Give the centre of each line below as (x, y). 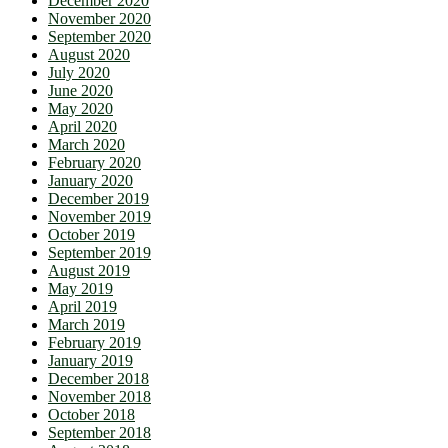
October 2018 (91, 415)
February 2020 (94, 163)
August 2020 (89, 55)
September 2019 (99, 253)
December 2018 (98, 379)
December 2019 (98, 199)
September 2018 (99, 433)
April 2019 (82, 307)
